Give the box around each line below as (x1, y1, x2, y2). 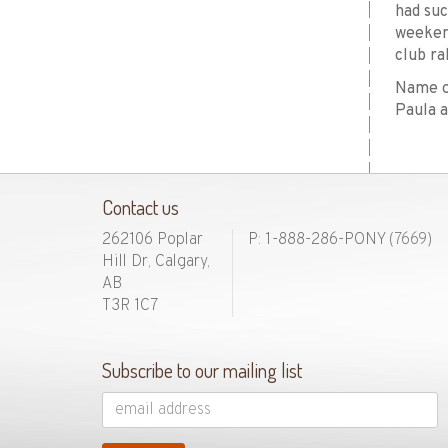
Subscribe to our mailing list (102, 357, 302, 383)
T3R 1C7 (102, 296, 158, 316)
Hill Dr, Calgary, (102, 252, 210, 272)
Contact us (102, 194, 179, 220)
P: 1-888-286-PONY (248, 230, 390, 250)
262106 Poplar (102, 230, 203, 250)
